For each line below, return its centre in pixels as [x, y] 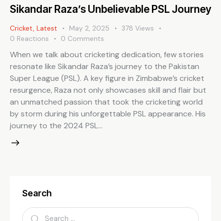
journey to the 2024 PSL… [56, 125]
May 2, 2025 [89, 28]
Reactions [33, 39]
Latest [47, 28]
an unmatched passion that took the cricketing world [106, 102]
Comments [86, 39]
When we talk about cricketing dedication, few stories [107, 54]
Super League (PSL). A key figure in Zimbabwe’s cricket [107, 78]
